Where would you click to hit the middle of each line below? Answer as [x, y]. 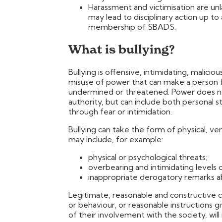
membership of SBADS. [132, 27]
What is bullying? [122, 49]
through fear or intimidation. [120, 111]
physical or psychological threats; [148, 157]
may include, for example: [116, 139]
